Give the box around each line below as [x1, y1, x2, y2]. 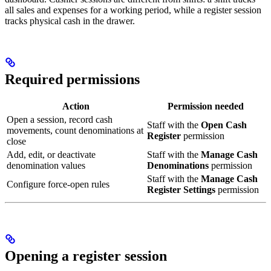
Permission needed [168, 101, 244, 112]
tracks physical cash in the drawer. [5, 15, 135, 26]
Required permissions [5, 71, 140, 87]
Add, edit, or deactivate [7, 149, 96, 160]
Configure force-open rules [7, 179, 109, 190]
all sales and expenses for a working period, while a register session [5, 4, 261, 15]
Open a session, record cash [7, 114, 113, 125]
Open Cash [201, 120, 247, 131]
